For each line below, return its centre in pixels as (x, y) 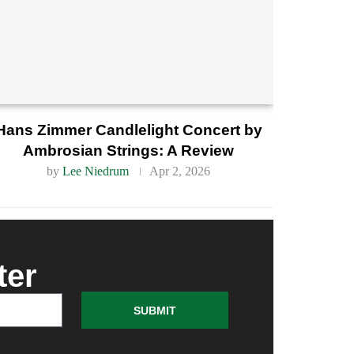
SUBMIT (155, 310)
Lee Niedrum (96, 171)
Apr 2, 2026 (180, 171)
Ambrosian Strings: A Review (129, 150)
